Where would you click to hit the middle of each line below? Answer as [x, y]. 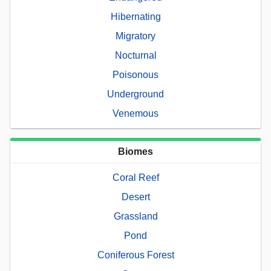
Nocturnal [135, 55]
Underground [135, 94]
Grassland [135, 216]
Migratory [135, 36]
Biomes [135, 151]
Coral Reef [135, 177]
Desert [135, 197]
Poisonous [135, 74]
